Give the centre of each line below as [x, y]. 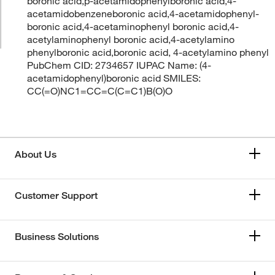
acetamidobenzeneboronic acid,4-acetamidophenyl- [143, 13]
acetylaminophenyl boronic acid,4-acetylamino [131, 39]
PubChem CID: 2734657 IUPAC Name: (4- [119, 65]
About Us [36, 154]
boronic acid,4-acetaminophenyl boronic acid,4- [133, 26]
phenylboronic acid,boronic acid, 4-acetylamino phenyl [148, 52]
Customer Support [56, 195]
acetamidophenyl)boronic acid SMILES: [114, 78]
